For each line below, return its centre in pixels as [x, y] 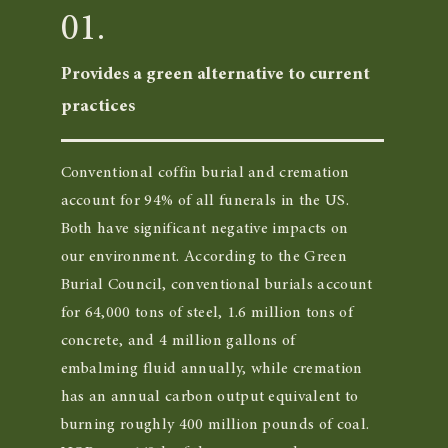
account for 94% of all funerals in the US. [204, 201]
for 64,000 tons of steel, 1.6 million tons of [206, 313]
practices [97, 107]
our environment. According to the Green [204, 257]
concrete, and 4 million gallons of [178, 341]
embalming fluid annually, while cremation [211, 369]
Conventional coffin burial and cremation [205, 173]
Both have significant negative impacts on [204, 229]
